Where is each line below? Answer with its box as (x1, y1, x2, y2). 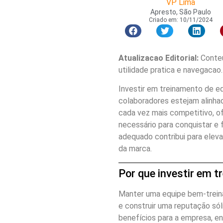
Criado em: (149, 16, 178, 23)
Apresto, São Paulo (150, 7, 211, 16)
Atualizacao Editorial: (118, 53, 199, 63)
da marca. (118, 144, 152, 154)
